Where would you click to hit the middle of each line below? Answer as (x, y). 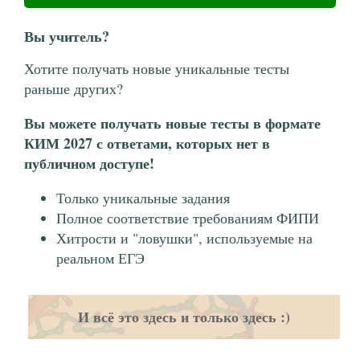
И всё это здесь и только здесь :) (184, 317)
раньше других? (74, 89)
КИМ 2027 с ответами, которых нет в (147, 143)
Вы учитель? (67, 37)
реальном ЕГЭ (100, 258)
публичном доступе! (89, 164)
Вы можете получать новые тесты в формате (172, 123)
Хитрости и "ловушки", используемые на (184, 238)
